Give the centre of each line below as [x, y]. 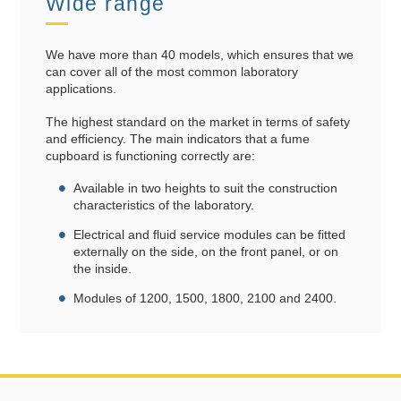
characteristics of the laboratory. [164, 205]
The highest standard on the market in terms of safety [197, 121]
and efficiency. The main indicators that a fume [177, 138]
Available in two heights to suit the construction [206, 188]
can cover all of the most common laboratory [171, 71]
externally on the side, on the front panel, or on [206, 252]
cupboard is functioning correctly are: [150, 155]
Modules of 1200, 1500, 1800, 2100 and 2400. [205, 299]
